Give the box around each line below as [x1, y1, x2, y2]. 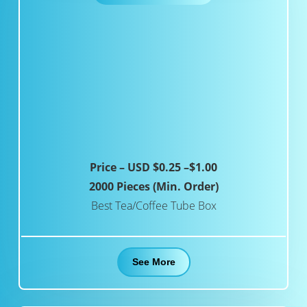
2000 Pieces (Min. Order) [88, 179, 219, 195]
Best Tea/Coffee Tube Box [90, 198, 217, 214]
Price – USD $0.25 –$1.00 [90, 160, 217, 175]
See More [132, 256, 175, 268]
